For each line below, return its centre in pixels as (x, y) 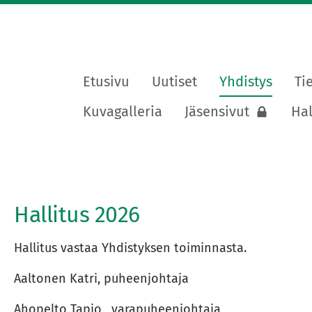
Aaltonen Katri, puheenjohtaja (101, 278)
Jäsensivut (217, 111)
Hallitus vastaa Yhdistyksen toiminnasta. (130, 248)
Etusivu (106, 81)
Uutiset (174, 81)
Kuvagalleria (123, 111)
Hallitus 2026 (77, 214)
